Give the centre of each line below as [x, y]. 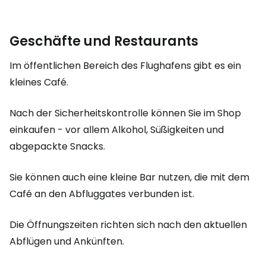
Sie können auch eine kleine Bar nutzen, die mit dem [129, 177]
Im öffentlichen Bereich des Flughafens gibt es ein [125, 66]
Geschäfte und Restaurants [104, 41]
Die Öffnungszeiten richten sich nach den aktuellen [128, 225]
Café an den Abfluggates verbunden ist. [102, 194]
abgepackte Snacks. [57, 146]
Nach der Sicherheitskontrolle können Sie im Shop [125, 113]
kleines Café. [39, 82]
